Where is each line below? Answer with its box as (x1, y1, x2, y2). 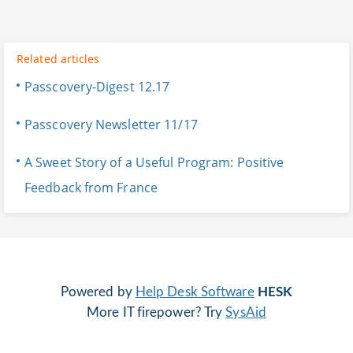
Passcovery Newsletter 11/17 (24, 116, 198, 134)
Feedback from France (24, 179, 158, 197)
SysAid (225, 306, 266, 320)
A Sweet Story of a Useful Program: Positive (24, 154, 284, 172)
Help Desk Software (135, 285, 255, 299)
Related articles (17, 50, 100, 66)
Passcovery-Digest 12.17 (24, 78, 170, 96)
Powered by (60, 285, 136, 299)
